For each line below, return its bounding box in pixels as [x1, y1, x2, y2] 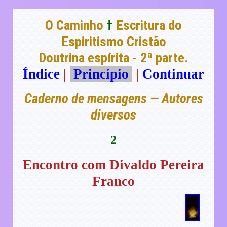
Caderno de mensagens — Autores [24, 91, 203, 107]
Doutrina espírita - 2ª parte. [39, 50, 188, 66]
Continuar [142, 66, 204, 82]
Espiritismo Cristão [61, 33, 166, 50]
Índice [23, 66, 60, 82]
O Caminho [45, 17, 106, 34]
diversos [91, 107, 136, 124]
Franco [92, 174, 135, 190]
